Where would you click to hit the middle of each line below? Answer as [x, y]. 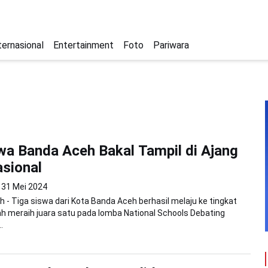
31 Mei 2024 [24, 186]
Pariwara [171, 45]
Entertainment [83, 45]
